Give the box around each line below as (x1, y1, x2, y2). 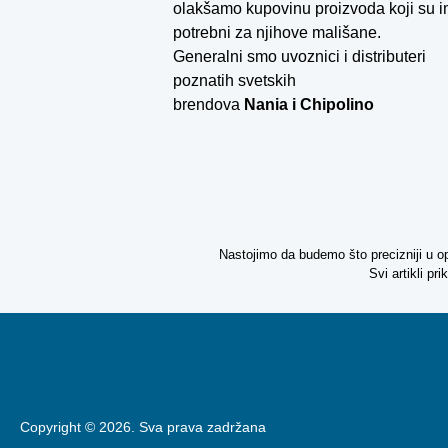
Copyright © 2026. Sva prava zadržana (20, 419, 266, 435)
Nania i (244, 96, 301, 113)
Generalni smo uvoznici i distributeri (173, 48, 427, 65)
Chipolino (300, 96, 375, 113)
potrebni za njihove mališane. (173, 24, 382, 41)
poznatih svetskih (173, 72, 297, 89)
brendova (173, 96, 245, 113)
